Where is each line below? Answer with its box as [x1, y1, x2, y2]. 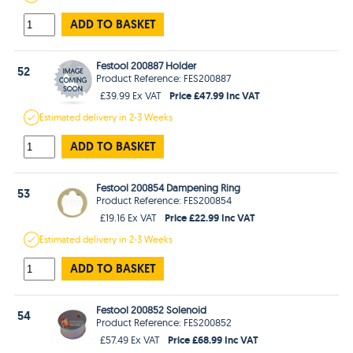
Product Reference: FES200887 [96, 71, 232, 84]
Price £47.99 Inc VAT [169, 87, 261, 102]
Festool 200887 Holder [96, 58, 197, 72]
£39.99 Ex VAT [100, 88, 162, 102]
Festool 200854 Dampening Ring [96, 180, 241, 194]
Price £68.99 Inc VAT [168, 332, 259, 347]
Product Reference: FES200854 [96, 193, 232, 206]
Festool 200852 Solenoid [96, 303, 207, 316]
